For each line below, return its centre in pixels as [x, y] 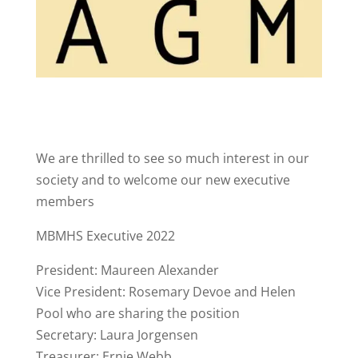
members [65, 201]
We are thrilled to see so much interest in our [172, 158]
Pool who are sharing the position [137, 313]
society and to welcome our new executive [163, 179]
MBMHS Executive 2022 [105, 235]
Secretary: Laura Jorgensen [117, 334]
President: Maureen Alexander [127, 270]
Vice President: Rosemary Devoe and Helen [165, 291]
